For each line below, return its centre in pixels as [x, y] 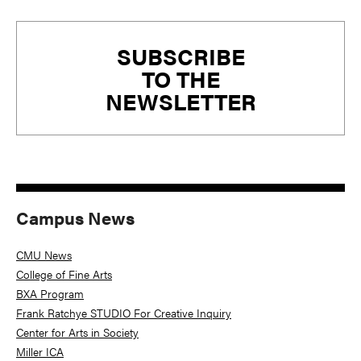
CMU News [44, 255]
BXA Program [50, 294]
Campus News [75, 218]
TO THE [180, 78]
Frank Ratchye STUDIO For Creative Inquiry [124, 313]
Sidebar [54, 68]
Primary [54, 35]
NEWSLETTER [180, 100]
